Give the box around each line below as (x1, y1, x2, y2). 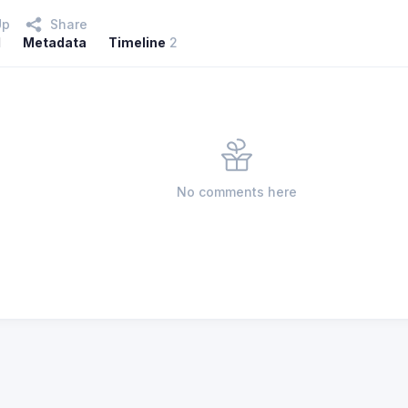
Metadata (23, 35, 87, 50)
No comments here (177, 184, 297, 199)
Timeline (108, 35, 166, 50)
